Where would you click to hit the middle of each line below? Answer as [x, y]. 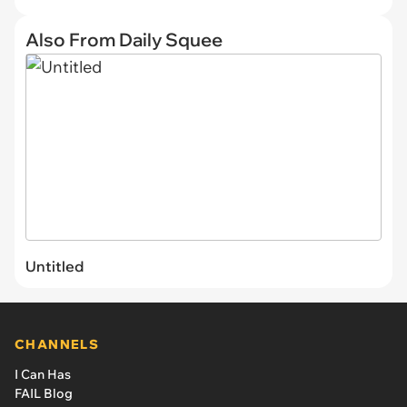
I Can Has [43, 374]
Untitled [55, 266]
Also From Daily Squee [124, 39]
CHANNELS [57, 344]
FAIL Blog [44, 393]
